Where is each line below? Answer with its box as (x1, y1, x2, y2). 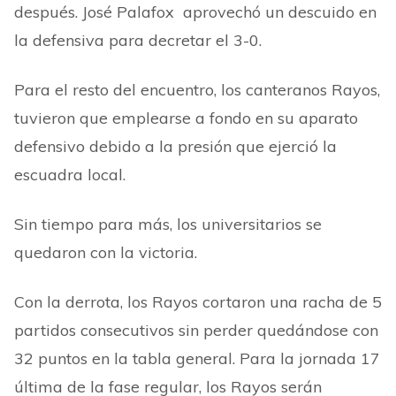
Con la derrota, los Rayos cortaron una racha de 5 (14, 292, 382, 312)
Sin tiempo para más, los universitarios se (14, 214, 322, 234)
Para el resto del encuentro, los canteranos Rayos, (14, 80, 380, 100)
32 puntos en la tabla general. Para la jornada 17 (14, 348, 380, 369)
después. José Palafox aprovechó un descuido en (14, 2, 377, 22)
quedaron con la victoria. (14, 242, 197, 263)
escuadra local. (14, 164, 126, 185)
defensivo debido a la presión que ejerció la (14, 136, 337, 156)
